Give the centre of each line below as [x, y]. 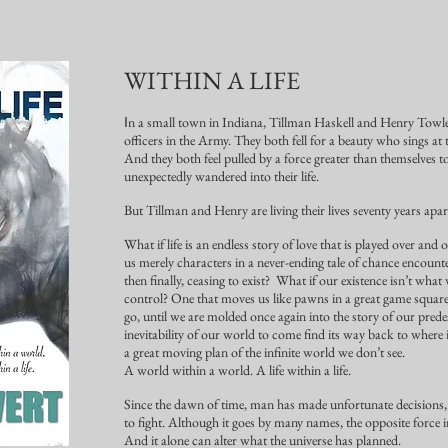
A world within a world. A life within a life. [237, 370]
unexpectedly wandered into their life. [221, 176]
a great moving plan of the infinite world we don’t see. [264, 352]
